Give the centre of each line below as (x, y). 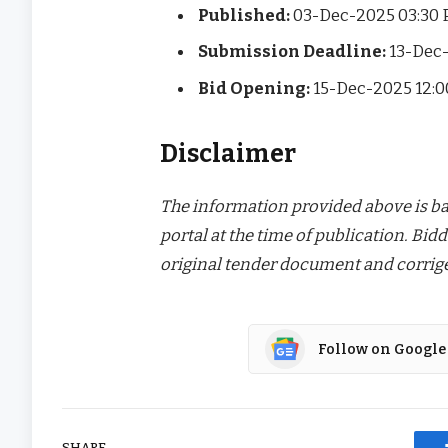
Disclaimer (228, 154)
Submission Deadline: (292, 51)
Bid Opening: (254, 87)
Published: (244, 15)
